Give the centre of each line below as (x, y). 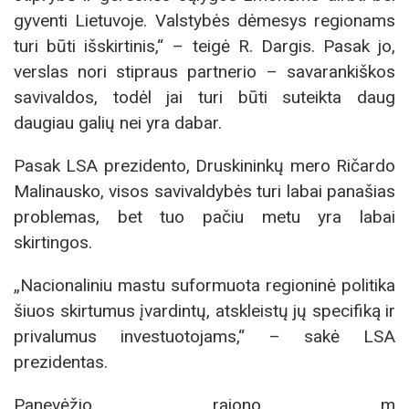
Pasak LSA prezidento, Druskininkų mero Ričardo (204, 165)
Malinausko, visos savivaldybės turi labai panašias (204, 191)
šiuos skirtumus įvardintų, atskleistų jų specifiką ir (204, 311)
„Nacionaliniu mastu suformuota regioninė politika (204, 286)
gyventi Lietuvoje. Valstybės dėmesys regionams (204, 20)
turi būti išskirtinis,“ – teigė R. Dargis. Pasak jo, (204, 46)
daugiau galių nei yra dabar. (118, 122)
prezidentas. (61, 362)
